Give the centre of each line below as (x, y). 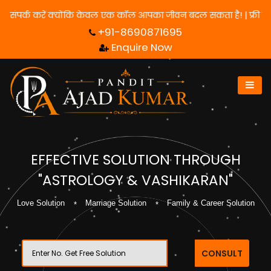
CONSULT (222, 253)
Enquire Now (142, 47)
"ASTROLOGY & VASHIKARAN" (135, 180)
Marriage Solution (116, 203)
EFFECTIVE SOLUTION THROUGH (135, 160)
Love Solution (41, 203)
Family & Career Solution (211, 203)
